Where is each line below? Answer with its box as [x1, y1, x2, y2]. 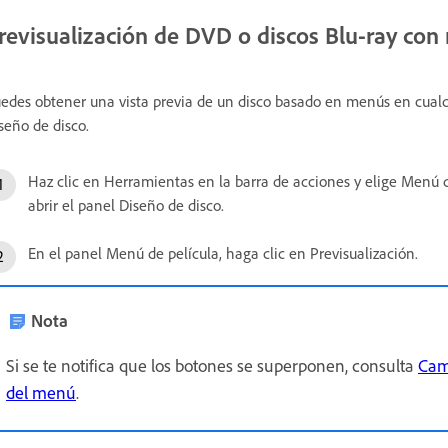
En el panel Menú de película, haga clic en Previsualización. [28, 242, 418, 263]
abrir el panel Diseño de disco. [28, 194, 224, 215]
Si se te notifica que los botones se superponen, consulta [6, 353, 418, 376]
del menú [6, 380, 76, 403]
